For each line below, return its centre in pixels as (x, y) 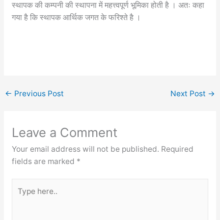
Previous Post (38, 93)
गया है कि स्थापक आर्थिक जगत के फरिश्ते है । (76, 18)
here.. (21, 197)
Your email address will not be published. (85, 149)
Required (177, 149)
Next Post (189, 93)
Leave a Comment (64, 133)
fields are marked (44, 162)
